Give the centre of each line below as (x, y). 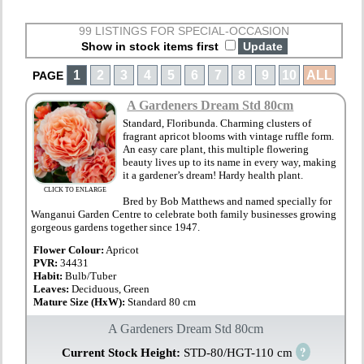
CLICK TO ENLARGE (75, 190)
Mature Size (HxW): (81, 302)
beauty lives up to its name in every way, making (230, 162)
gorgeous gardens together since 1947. (116, 227)
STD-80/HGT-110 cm (239, 353)
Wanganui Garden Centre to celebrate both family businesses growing (184, 214)
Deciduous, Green (111, 289)
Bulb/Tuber (91, 276)
